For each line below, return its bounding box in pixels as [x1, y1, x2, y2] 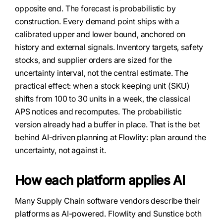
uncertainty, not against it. [15, 145, 106, 155]
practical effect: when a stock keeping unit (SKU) [15, 81, 190, 91]
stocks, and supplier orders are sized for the [15, 55, 172, 65]
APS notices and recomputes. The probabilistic [15, 107, 182, 116]
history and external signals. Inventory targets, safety [15, 42, 204, 52]
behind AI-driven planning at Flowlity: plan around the [15, 132, 206, 142]
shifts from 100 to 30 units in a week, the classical [15, 94, 190, 104]
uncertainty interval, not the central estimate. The [15, 68, 188, 78]
